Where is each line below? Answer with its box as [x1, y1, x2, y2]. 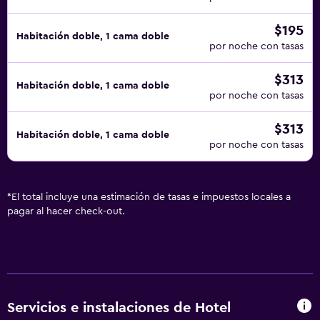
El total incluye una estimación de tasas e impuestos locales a [11, 192, 291, 202]
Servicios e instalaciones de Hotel [7, 300, 231, 315]
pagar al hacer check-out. [7, 206, 125, 216]
